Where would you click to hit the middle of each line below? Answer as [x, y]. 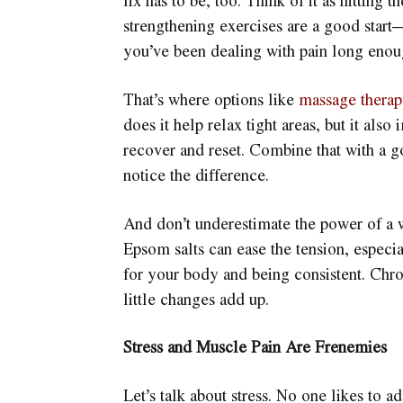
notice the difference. [196, 175]
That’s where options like [210, 99]
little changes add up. [196, 298]
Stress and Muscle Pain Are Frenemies [255, 347]
